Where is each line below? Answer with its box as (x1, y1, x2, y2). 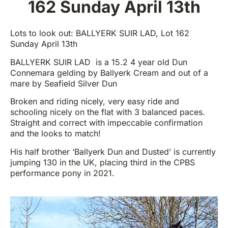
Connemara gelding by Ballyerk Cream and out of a (10, 67, 208, 78)
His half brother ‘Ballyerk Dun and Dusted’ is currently (10, 146, 216, 157)
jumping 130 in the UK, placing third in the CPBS (10, 157, 195, 167)
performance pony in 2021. (10, 167, 115, 178)
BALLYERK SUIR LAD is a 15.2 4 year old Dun (10, 56, 187, 67)
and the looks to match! (10, 128, 101, 139)
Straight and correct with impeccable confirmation (10, 118, 203, 128)
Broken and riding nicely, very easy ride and (10, 96, 179, 107)
